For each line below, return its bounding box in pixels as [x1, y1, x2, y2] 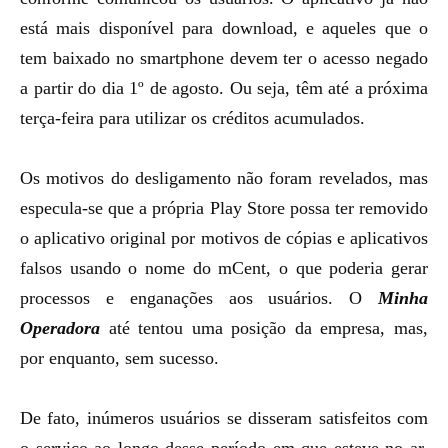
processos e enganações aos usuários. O [20, 288, 378, 308]
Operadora [20, 318, 100, 338]
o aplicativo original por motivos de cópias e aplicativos [20, 228, 428, 248]
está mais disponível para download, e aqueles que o [20, 18, 428, 38]
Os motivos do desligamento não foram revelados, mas [20, 168, 428, 188]
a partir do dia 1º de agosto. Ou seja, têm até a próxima [20, 78, 428, 98]
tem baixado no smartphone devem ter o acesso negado [20, 48, 428, 68]
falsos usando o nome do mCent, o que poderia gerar [20, 258, 428, 278]
